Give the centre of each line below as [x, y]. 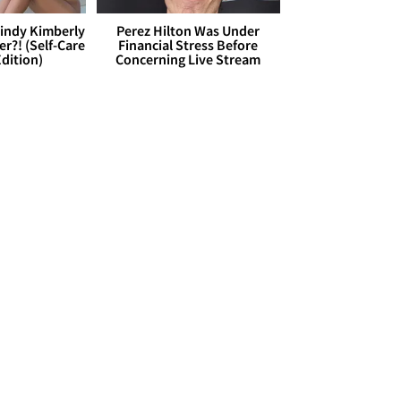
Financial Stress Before [188, 45]
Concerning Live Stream [188, 60]
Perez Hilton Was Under [188, 31]
